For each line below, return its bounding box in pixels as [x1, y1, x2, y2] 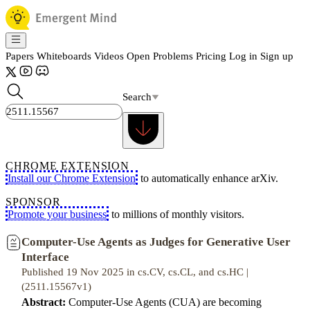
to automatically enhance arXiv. [138, 172, 278, 184]
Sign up [260, 51, 293, 62]
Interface [21, 250, 69, 264]
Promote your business [8, 208, 107, 220]
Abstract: [21, 296, 66, 308]
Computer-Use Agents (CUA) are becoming [66, 296, 262, 308]
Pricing [196, 51, 226, 62]
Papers [6, 51, 34, 62]
